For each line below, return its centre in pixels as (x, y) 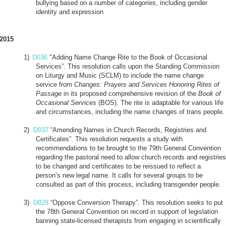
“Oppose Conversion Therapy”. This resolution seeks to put (136, 202)
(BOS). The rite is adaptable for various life (160, 102)
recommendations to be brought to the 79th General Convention (128, 148)
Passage (49, 93)
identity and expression (71, 12)
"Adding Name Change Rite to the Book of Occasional (127, 57)
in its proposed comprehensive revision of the (130, 93)
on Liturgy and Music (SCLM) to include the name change (120, 75)
